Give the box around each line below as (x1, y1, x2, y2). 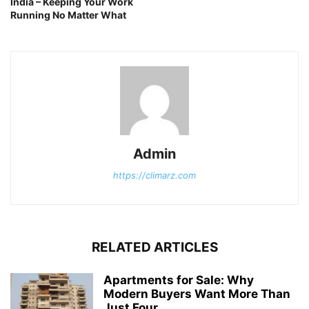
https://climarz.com (113, 169, 196, 181)
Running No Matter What (10, 8, 126, 21)
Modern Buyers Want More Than (103, 286, 290, 301)
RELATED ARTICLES (91, 239, 218, 255)
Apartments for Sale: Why (103, 272, 254, 287)
